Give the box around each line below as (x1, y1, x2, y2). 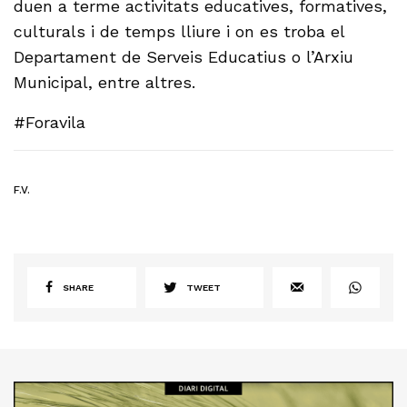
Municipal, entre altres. (14, 73, 196, 93)
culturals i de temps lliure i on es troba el (14, 22, 345, 42)
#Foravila (14, 113, 85, 133)
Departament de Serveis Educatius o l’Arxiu (14, 47, 354, 67)
